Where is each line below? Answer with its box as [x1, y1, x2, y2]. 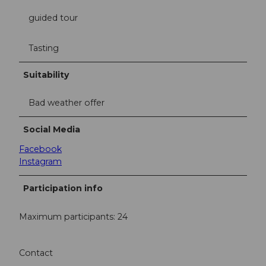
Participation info [23, 183, 103, 194]
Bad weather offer [28, 97, 104, 109]
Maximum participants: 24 [19, 211, 128, 222]
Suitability [23, 69, 69, 81]
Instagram [19, 156, 62, 167]
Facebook [19, 144, 62, 155]
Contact [19, 247, 53, 258]
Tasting [28, 43, 59, 54]
